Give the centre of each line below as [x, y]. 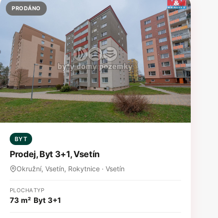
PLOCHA [22, 191]
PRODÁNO [26, 8]
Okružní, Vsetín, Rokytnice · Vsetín [71, 169]
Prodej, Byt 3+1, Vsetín [55, 154]
